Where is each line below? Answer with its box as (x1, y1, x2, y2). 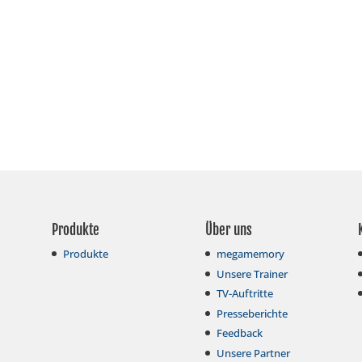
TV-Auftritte (216, 286, 273, 301)
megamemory (216, 246, 284, 262)
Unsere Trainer (216, 266, 288, 281)
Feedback (216, 326, 263, 341)
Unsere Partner (216, 345, 290, 360)
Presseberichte (216, 305, 288, 321)
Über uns (204, 221, 252, 239)
